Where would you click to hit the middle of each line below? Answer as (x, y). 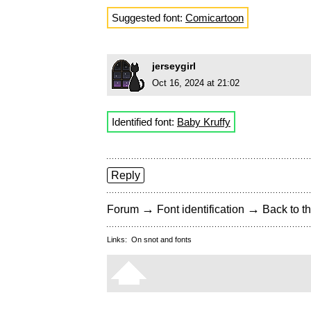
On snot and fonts (161, 240)
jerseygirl (174, 66)
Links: (119, 240)
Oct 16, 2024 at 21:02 (196, 83)
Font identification (201, 210)
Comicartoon (215, 18)
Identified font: (144, 122)
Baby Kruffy (204, 122)
